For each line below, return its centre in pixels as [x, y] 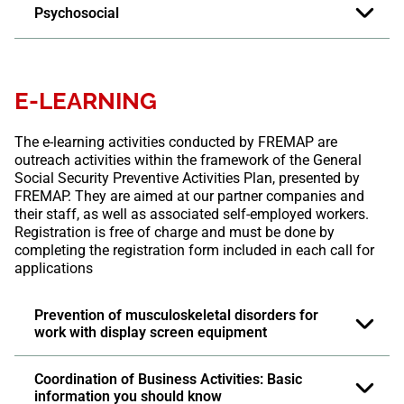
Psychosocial [77, 14]
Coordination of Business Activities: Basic [168, 380]
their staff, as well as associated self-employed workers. [192, 215]
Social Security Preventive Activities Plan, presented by [187, 179]
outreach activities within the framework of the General [188, 161]
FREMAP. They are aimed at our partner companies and [189, 197]
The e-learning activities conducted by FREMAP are [176, 142]
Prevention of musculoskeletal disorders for [176, 316]
